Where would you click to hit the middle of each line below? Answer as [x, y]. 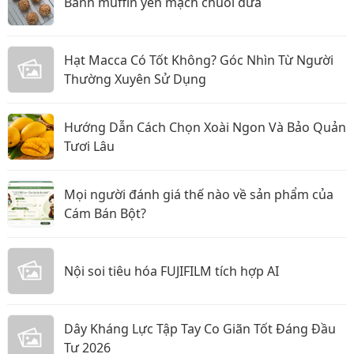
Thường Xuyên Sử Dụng [135, 79]
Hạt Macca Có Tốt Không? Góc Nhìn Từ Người [199, 60]
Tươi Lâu [89, 147]
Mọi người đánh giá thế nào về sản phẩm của [199, 195]
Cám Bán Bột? [105, 214]
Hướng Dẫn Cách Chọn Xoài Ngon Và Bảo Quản [205, 128]
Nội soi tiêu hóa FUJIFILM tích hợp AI [171, 271]
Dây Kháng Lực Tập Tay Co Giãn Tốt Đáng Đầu [200, 329]
